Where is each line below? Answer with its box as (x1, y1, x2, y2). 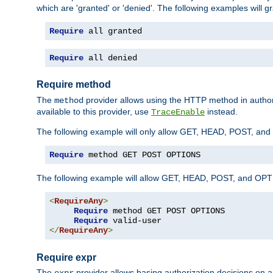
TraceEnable (151, 107, 205, 117)
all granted (83, 26, 142, 36)
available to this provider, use (37, 106, 151, 116)
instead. (205, 106, 238, 116)
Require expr (37, 252, 96, 263)
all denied (83, 52, 137, 63)
